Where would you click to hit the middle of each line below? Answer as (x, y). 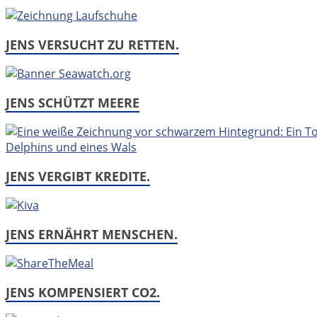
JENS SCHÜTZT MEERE (73, 102)
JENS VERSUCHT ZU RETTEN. (92, 44)
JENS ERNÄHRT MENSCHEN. (92, 234)
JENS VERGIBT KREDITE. (78, 176)
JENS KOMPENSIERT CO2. (83, 292)
